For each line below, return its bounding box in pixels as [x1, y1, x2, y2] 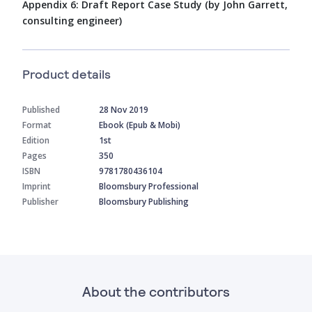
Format [22, 118, 52, 131]
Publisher [22, 195, 58, 208]
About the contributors [82, 282, 230, 299]
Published [22, 103, 60, 116]
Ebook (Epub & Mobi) [99, 118, 180, 131]
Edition [22, 134, 49, 146]
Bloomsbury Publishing [99, 195, 189, 208]
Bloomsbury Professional [99, 180, 198, 192]
